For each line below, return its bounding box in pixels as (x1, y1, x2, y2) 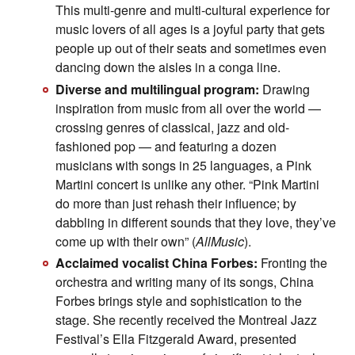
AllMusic (196, 231, 244, 250)
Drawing (259, 79, 310, 98)
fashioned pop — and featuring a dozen (55, 136, 277, 155)
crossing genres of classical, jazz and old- (55, 117, 289, 136)
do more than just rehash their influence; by (55, 193, 296, 212)
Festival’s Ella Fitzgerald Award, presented (55, 329, 296, 348)
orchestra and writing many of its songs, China (55, 272, 314, 291)
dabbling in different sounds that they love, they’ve (55, 212, 336, 231)
